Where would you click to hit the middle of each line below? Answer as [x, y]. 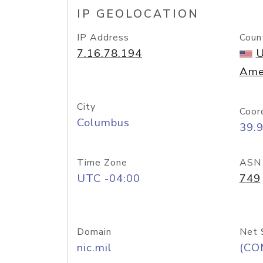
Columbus [103, 123]
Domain [94, 232]
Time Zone [102, 163]
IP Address [103, 38]
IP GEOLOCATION [138, 14]
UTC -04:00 [109, 178]
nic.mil [95, 248]
